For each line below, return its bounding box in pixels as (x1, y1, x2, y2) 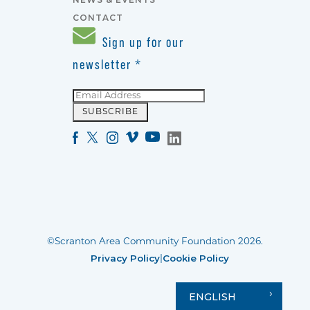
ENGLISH (189, 291, 236, 303)
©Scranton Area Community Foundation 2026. (47, 237, 263, 246)
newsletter (72, 56, 135, 72)
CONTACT (72, 12, 123, 23)
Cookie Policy (162, 253, 229, 264)
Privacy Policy (90, 253, 160, 264)
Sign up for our (98, 34, 184, 50)
